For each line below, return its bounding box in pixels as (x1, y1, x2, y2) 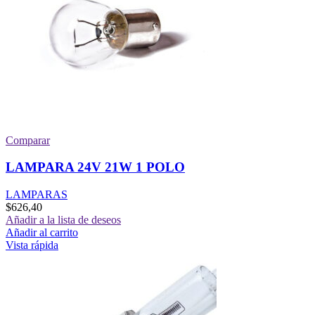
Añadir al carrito (6, 226, 78, 239)
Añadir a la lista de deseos (6, 214, 121, 226)
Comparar (6, 134, 50, 146)
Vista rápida (6, 239, 58, 252)
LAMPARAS (6, 188, 67, 201)
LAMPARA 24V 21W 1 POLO (6, 160, 185, 175)
